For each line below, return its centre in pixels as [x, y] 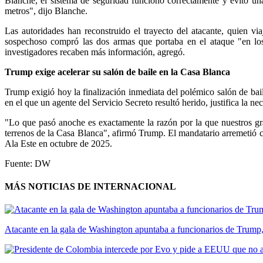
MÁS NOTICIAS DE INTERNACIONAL [90, 187]
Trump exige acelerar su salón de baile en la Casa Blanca [117, 72]
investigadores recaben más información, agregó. [95, 52]
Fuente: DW [28, 163]
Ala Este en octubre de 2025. [58, 143]
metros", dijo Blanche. [46, 11]
